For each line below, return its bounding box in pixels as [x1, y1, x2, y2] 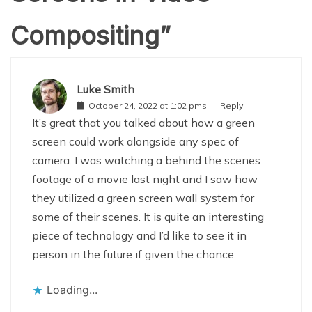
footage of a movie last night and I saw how [32, 172, 258, 187]
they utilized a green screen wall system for [32, 191, 254, 205]
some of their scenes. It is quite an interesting [32, 210, 264, 224]
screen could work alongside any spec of [32, 134, 239, 149]
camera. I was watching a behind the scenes [32, 153, 260, 168]
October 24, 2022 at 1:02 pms [88, 100, 207, 111]
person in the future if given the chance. [32, 247, 236, 262]
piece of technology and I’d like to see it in [32, 228, 247, 243]
